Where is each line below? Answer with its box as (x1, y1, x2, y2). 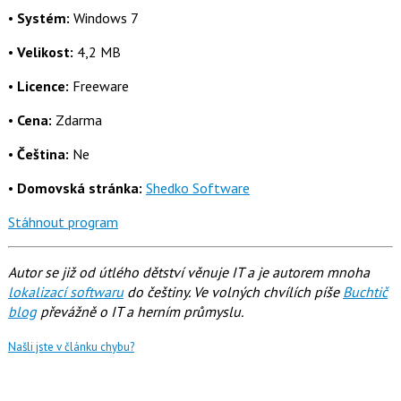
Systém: (16, 9, 70, 28)
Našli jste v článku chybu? (7, 339, 134, 355)
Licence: (16, 77, 69, 96)
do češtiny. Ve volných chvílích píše (123, 283, 343, 302)
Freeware (68, 77, 129, 96)
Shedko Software (145, 179, 250, 198)
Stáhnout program (7, 213, 118, 232)
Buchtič (342, 283, 388, 302)
